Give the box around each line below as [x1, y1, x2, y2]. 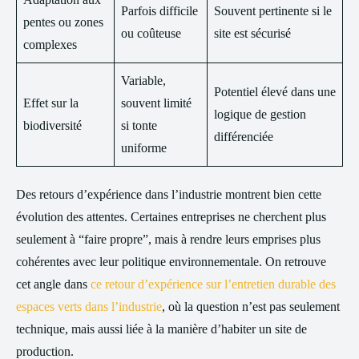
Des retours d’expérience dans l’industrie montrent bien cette [16, 188, 321, 201]
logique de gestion [214, 107, 306, 121]
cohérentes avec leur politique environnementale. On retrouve [16, 255, 326, 268]
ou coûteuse [121, 26, 181, 40]
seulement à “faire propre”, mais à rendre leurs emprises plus [16, 232, 321, 246]
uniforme [121, 141, 167, 155]
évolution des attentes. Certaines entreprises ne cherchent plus [16, 210, 326, 224]
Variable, [121, 74, 166, 87]
